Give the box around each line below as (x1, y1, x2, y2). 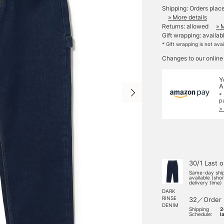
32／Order (189, 195, 221, 203)
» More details (168, 13, 207, 21)
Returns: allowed (162, 22, 208, 30)
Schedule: (189, 211, 212, 217)
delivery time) (189, 179, 222, 185)
